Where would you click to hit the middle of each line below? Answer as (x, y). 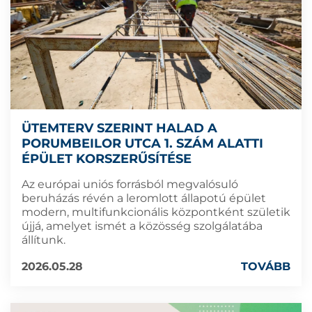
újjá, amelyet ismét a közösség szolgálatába (142, 226)
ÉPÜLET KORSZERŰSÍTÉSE (107, 159)
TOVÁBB (266, 267)
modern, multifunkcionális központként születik (156, 212)
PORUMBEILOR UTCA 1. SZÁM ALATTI (142, 144)
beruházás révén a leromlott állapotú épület (144, 198)
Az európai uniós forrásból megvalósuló (130, 185)
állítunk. (44, 240)
